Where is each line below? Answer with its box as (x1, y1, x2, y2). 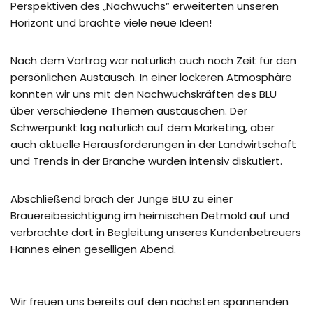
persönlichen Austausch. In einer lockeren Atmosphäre (10, 70, 292, 85)
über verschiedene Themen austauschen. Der (10, 103, 247, 118)
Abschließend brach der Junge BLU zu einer (10, 191, 233, 206)
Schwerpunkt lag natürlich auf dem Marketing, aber (10, 120, 275, 135)
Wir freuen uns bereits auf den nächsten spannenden (10, 294, 289, 309)
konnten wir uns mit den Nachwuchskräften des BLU (10, 87, 277, 101)
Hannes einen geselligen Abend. (10, 242, 176, 256)
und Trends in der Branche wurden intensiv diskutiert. (10, 154, 282, 168)
